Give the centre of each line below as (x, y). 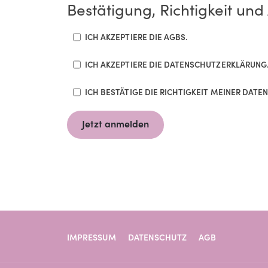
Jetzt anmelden (116, 124)
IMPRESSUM (92, 237)
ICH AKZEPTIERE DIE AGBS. (136, 37)
